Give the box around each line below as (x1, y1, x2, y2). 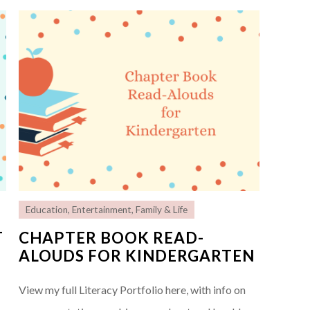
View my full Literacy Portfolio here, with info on (18, 283, 246, 297)
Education (25, 204, 68, 216)
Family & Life (135, 204, 188, 216)
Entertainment (71, 204, 131, 216)
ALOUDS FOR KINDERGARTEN (18, 246, 255, 266)
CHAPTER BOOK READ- (18, 228, 204, 248)
